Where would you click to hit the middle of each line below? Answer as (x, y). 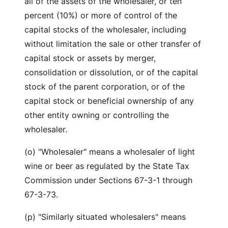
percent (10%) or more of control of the (101, 15)
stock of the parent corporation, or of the (105, 87)
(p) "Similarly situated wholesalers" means (105, 217)
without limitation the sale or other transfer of (113, 44)
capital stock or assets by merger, (90, 58)
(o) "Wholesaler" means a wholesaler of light (110, 152)
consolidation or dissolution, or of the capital (111, 72)
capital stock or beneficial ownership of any (109, 101)
